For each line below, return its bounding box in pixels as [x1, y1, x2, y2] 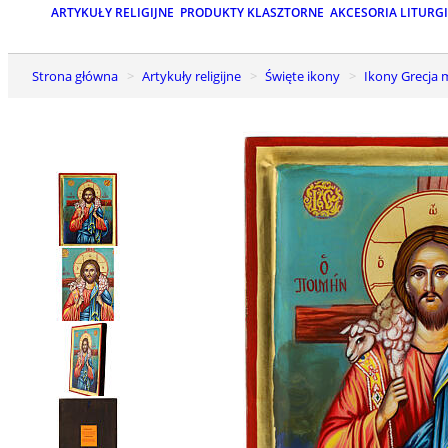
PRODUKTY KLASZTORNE [180, 4, 324, 22]
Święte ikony [272, 66, 340, 85]
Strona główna [39, 66, 118, 85]
